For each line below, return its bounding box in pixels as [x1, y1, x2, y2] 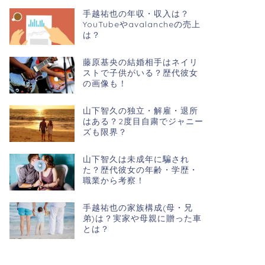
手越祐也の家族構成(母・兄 [82, 202, 193, 212]
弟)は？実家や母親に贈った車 [82, 212, 202, 223]
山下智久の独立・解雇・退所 [82, 105, 198, 115]
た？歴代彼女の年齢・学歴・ [82, 164, 198, 174]
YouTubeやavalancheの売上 [82, 19, 201, 30]
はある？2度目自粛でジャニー [82, 115, 203, 126]
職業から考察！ [82, 174, 145, 185]
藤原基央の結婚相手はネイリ [82, 57, 198, 67]
